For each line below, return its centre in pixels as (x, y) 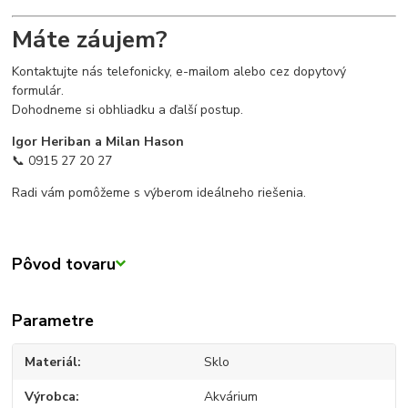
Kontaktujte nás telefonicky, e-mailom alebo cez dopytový (179, 71)
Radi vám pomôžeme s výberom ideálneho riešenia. (159, 192)
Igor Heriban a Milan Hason (98, 141)
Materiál (51, 362)
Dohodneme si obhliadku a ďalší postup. (128, 109)
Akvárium (230, 397)
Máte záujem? (90, 39)
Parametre (53, 320)
